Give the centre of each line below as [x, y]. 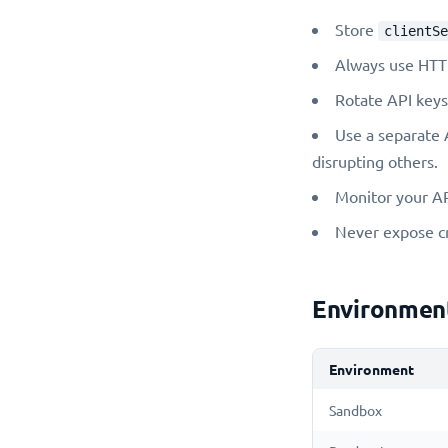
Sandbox [355, 410]
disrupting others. [375, 161]
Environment [371, 369]
